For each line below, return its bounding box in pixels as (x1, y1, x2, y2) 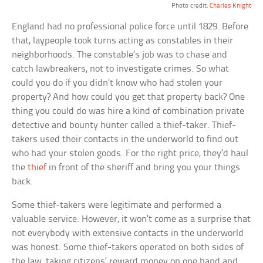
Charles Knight (209, 2, 251, 10)
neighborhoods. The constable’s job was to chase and (12, 50, 228, 60)
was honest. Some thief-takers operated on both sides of (12, 242, 244, 253)
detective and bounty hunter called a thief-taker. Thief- (12, 120, 237, 131)
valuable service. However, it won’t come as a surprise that (12, 214, 251, 225)
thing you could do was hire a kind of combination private (12, 106, 245, 117)
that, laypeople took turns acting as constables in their (12, 36, 234, 46)
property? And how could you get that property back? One (12, 92, 245, 103)
